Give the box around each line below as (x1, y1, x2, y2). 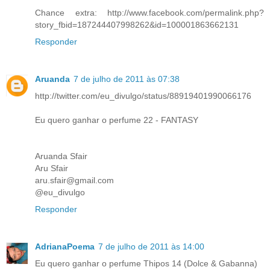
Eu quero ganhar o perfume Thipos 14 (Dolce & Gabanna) (35, 258, 257, 268)
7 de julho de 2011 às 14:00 (98, 241, 204, 251)
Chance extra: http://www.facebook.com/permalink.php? (35, 7, 264, 17)
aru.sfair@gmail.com (35, 175, 114, 185)
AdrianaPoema (35, 241, 95, 251)
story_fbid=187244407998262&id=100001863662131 (35, 19, 239, 30)
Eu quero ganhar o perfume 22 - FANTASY (35, 115, 198, 125)
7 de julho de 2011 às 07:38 (74, 74, 180, 84)
